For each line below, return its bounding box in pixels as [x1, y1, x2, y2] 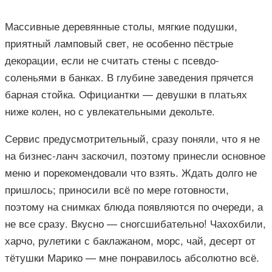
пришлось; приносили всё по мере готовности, [5, 182, 229, 197]
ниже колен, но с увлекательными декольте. [5, 103, 215, 119]
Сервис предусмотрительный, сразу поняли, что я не [5, 131, 260, 146]
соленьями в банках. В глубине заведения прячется [5, 69, 253, 85]
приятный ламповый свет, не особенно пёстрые [5, 35, 233, 51]
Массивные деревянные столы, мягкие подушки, [5, 18, 237, 34]
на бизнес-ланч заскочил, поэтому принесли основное [5, 148, 265, 163]
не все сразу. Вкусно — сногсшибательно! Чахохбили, [5, 216, 266, 231]
